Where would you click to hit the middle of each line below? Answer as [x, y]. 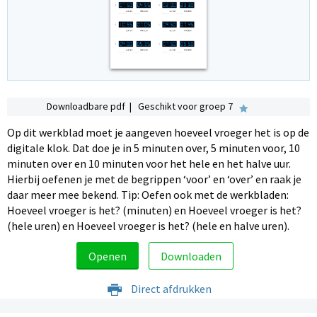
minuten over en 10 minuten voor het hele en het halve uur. [149, 164]
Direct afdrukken [170, 288]
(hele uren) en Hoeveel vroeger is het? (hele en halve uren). [148, 226]
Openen [108, 256]
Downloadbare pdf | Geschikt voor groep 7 [141, 106]
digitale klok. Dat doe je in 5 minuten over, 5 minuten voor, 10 [154, 148]
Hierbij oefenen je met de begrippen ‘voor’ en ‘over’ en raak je [154, 179]
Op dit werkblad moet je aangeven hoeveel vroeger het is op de [158, 133]
